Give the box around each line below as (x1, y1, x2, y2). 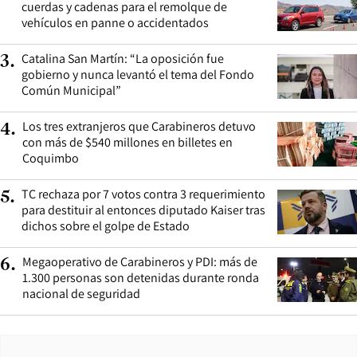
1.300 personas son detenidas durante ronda (22, 269, 259, 286)
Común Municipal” (22, 81, 121, 99)
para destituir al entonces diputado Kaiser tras (22, 201, 265, 218)
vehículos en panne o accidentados (22, 14, 209, 31)
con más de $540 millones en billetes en (22, 133, 233, 151)
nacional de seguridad (22, 284, 140, 302)
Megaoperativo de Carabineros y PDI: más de (22, 253, 257, 270)
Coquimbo (22, 149, 79, 167)
